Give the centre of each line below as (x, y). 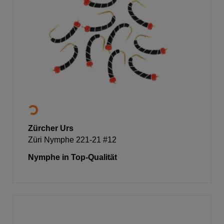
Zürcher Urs (51, 128)
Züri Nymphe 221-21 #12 (72, 139)
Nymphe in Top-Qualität (72, 157)
